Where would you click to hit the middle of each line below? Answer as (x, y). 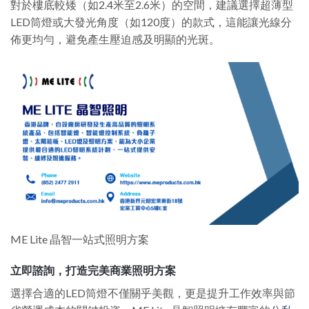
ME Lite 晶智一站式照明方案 (80, 239)
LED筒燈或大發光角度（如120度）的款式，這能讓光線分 (151, 22)
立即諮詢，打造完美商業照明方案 (93, 270)
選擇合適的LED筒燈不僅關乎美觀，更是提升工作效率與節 (153, 293)
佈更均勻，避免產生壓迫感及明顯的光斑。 (115, 39)
